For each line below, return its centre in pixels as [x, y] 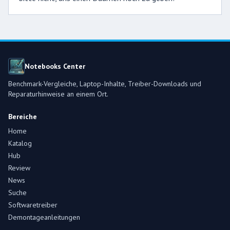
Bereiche [23, 117]
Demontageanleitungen [44, 217]
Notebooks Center [55, 66]
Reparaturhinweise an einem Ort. [58, 94]
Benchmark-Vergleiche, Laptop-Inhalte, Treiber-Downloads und [105, 84]
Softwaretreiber [33, 205]
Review [19, 168]
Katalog [20, 143]
